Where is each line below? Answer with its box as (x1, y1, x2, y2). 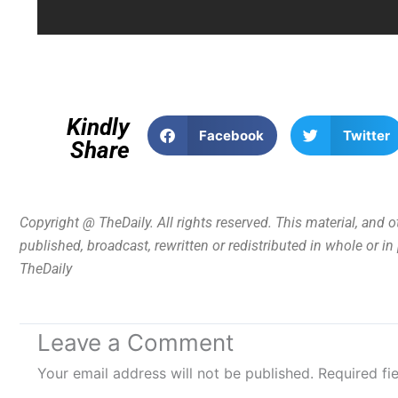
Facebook (199, 126, 265, 144)
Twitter (342, 126, 390, 144)
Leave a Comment (37, 328, 234, 356)
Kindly (66, 114, 130, 141)
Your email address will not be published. (37, 363, 314, 382)
